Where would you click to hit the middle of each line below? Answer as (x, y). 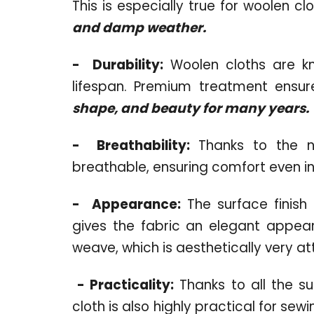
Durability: (128, 64)
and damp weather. (139, 27)
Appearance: (136, 204)
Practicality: (132, 285)
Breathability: (143, 145)
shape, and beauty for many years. (191, 108)
